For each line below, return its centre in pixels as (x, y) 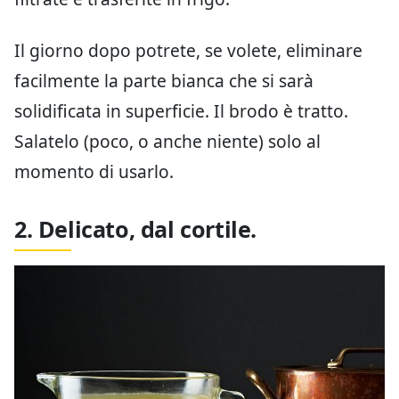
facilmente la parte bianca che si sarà (164, 81)
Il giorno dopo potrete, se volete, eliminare (188, 51)
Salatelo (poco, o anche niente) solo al (167, 142)
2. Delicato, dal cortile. (135, 229)
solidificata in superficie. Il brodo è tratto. (181, 111)
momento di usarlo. (94, 172)
